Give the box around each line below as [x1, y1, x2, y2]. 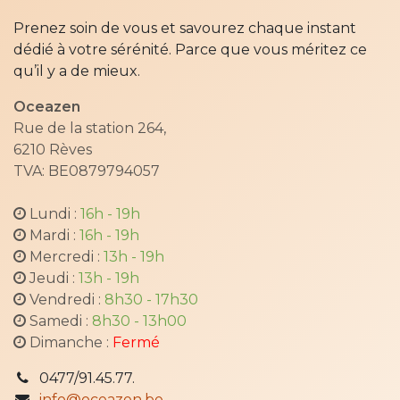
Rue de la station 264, [13, 120, 170, 137]
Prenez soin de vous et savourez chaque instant [13, 20, 356, 37]
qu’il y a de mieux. [13, 62, 140, 80]
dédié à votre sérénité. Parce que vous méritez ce [13, 41, 367, 59]
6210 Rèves [13, 141, 92, 159]
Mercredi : [26, 248, 104, 266]
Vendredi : [26, 291, 104, 309]
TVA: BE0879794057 [13, 162, 163, 180]
